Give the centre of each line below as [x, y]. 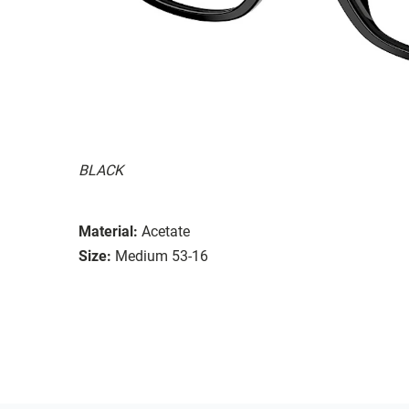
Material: [108, 231]
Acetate [166, 231]
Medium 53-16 [162, 256]
